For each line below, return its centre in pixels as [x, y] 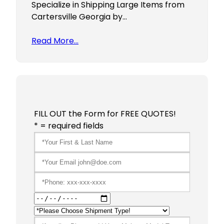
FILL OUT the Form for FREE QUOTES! [105, 114]
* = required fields [69, 126]
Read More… [55, 41]
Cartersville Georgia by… [79, 17]
